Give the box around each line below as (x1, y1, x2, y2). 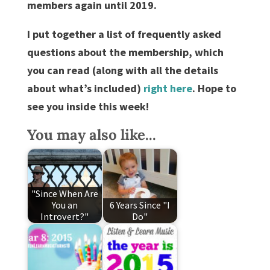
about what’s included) (27, 81, 143, 96)
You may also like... (27, 125, 156, 145)
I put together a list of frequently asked (27, 27, 221, 42)
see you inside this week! (27, 99, 149, 114)
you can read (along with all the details (27, 63, 218, 78)
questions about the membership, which (27, 45, 224, 60)
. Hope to (192, 81, 236, 96)
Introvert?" (40, 210, 89, 222)
